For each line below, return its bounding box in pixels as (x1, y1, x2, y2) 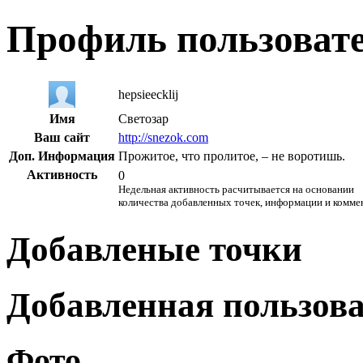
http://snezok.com (118, 130, 208, 144)
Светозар (118, 111, 169, 126)
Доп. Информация (9, 148, 115, 163)
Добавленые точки (6, 229, 302, 268)
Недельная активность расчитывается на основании (118, 182, 354, 195)
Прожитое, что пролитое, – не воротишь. (118, 148, 345, 163)
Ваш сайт (34, 130, 90, 144)
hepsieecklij (118, 87, 178, 101)
